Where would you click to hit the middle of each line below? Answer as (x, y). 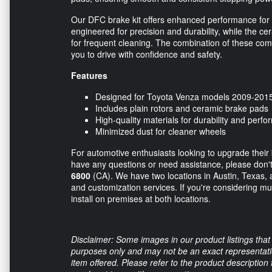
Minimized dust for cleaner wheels (161, 131)
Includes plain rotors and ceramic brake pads (182, 108)
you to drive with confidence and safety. (147, 54)
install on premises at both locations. (141, 199)
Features (89, 76)
